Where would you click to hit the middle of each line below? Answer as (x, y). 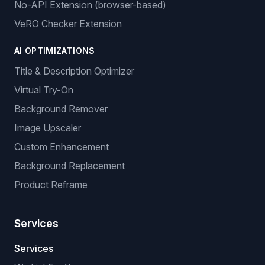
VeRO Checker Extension (68, 24)
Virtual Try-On (44, 90)
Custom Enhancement (62, 147)
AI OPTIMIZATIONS (55, 51)
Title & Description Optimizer (74, 71)
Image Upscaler (48, 128)
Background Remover (61, 109)
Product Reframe (51, 185)
